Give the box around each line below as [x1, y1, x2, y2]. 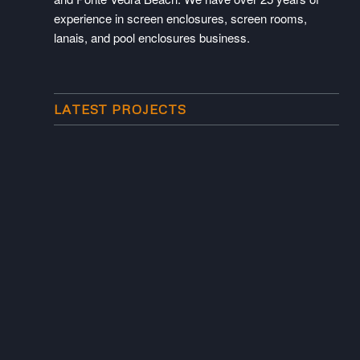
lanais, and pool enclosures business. [54, 28, 250, 46]
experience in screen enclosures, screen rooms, [54, 9, 307, 27]
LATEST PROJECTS [54, 100, 186, 117]
